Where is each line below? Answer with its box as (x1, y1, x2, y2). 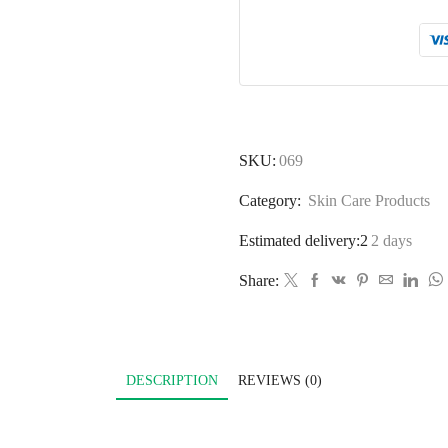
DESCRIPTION (126, 373, 218, 389)
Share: (239, 272, 279, 290)
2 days (371, 232, 412, 250)
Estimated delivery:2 (239, 232, 368, 250)
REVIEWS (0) (238, 373, 322, 389)
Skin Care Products (308, 192, 430, 210)
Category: (239, 192, 305, 210)
